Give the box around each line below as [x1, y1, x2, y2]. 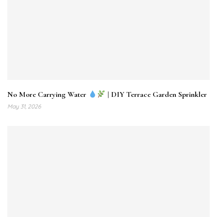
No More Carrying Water [7, 90, 88, 100]
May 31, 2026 [7, 103, 41, 110]
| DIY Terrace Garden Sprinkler [106, 90, 207, 100]
